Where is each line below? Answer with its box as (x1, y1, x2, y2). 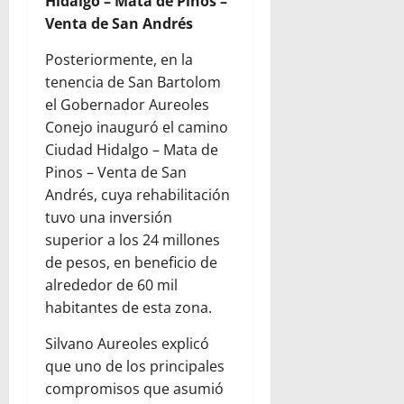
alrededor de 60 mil (45, 274, 178, 295)
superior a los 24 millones (45, 229, 220, 250)
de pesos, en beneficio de (45, 252, 217, 272)
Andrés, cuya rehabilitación (45, 184, 230, 205)
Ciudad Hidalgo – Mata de (45, 139, 218, 160)
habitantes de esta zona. (45, 297, 212, 317)
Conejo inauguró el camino (45, 116, 228, 137)
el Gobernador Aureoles (45, 94, 209, 115)
